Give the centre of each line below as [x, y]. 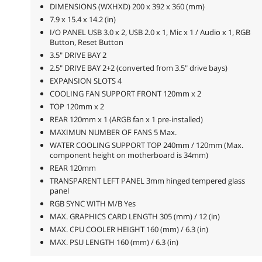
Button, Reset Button [86, 42]
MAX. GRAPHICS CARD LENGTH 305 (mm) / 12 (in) [135, 216]
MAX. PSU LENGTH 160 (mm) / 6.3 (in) [114, 242]
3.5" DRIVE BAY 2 [78, 55]
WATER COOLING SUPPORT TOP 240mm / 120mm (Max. [146, 145]
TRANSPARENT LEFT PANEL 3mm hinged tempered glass [147, 180]
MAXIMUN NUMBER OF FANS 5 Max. [113, 132]
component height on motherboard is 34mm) [129, 155]
